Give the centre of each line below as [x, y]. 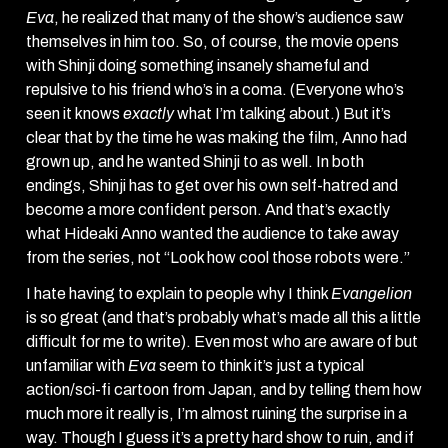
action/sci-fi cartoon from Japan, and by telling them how [224, 390]
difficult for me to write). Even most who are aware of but [222, 342]
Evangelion [371, 294]
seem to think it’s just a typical [260, 366]
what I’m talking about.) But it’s [282, 114]
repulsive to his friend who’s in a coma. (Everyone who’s [215, 90]
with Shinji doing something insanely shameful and [197, 66]
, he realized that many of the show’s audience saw [229, 18]
